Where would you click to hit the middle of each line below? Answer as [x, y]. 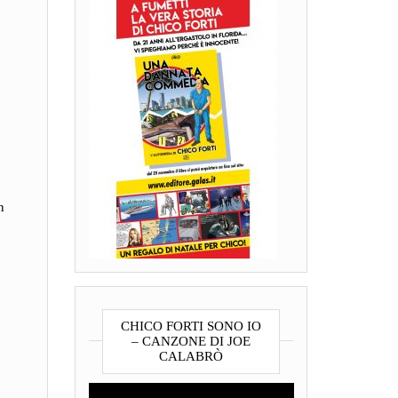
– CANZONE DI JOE [191, 341]
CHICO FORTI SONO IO [191, 326]
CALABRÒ [191, 356]
